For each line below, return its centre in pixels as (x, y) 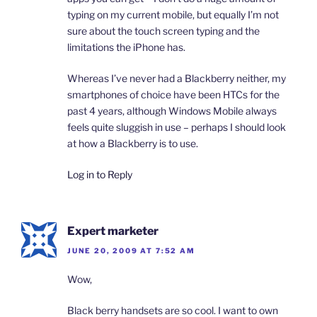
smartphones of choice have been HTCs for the (173, 94)
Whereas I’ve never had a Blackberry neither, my (177, 78)
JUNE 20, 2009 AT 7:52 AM (131, 250)
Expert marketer (113, 231)
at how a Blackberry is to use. (133, 143)
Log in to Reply (100, 174)
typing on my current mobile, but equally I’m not (173, 14)
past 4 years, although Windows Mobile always (172, 110)
